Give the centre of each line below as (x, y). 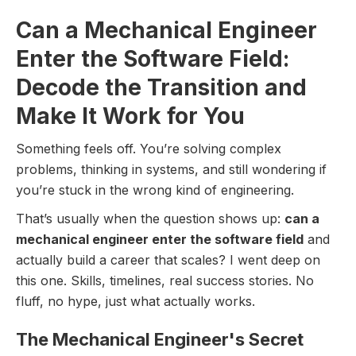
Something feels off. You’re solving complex (149, 149)
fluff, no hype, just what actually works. (135, 301)
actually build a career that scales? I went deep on (168, 260)
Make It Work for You (130, 116)
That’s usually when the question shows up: (150, 219)
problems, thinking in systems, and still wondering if (171, 169)
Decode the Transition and (161, 87)
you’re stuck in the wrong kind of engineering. (157, 190)
